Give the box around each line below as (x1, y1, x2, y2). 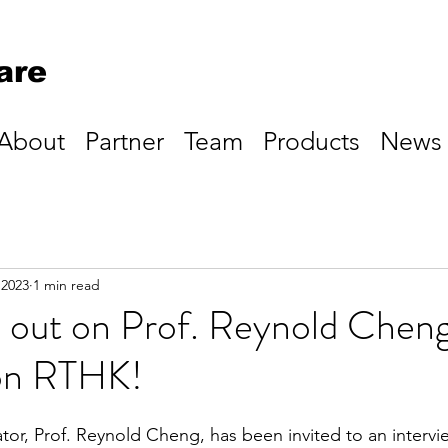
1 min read (33, 275, 100, 294)
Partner (85, 126, 164, 156)
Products (263, 126, 360, 156)
